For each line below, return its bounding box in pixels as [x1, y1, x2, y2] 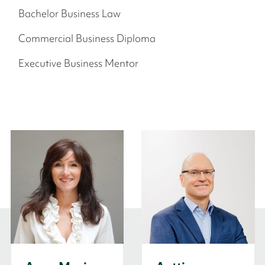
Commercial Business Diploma [18, 31, 156, 45]
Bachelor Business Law [18, 7, 121, 20]
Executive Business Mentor [18, 56, 138, 70]
